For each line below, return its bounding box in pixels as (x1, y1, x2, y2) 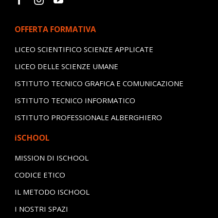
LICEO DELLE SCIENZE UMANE (14, 61, 118, 71)
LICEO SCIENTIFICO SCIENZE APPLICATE (14, 44, 153, 54)
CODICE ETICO (14, 169, 65, 180)
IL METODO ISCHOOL (14, 186, 90, 197)
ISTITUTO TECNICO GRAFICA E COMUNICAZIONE (14, 78, 183, 88)
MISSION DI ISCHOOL (14, 152, 89, 163)
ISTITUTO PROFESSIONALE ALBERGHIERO (14, 112, 162, 122)
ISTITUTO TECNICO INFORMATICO (14, 95, 135, 105)
